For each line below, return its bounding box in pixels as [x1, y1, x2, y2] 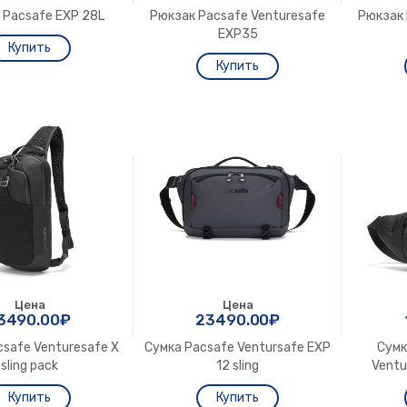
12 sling [216, 357, 260, 373]
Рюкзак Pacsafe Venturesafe [150, 7, 326, 24]
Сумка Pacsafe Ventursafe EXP [144, 339, 332, 355]
